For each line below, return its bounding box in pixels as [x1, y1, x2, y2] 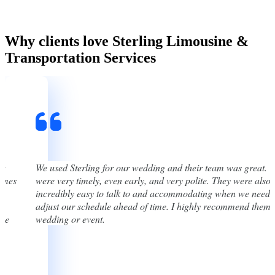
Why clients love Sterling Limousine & [5, 33, 249, 49]
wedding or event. [36, 212, 105, 225]
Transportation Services [5, 49, 156, 66]
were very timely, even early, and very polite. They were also [36, 173, 271, 187]
